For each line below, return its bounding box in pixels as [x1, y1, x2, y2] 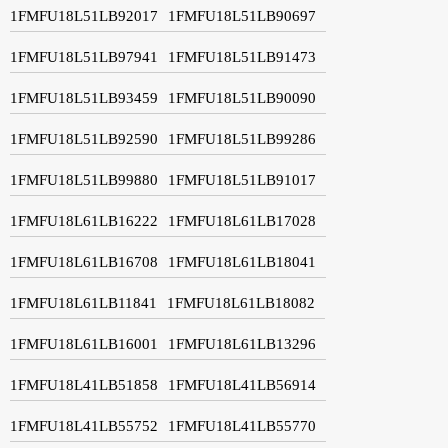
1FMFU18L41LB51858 [10, 376, 158, 393]
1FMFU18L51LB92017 [10, 7, 158, 24]
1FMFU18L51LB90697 [168, 7, 316, 24]
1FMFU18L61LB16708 [10, 253, 158, 270]
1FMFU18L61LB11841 [10, 294, 157, 311]
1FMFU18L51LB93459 [10, 89, 158, 106]
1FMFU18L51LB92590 [10, 130, 158, 147]
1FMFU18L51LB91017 [168, 171, 316, 188]
